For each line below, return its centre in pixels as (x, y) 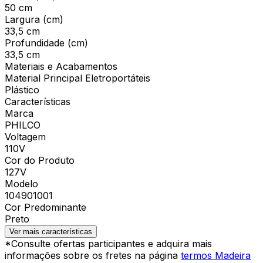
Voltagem (25, 136)
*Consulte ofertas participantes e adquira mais (108, 243)
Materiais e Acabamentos (61, 66)
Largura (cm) (34, 19)
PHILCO (23, 125)
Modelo (21, 183)
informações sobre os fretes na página (93, 255)
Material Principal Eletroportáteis (77, 78)
